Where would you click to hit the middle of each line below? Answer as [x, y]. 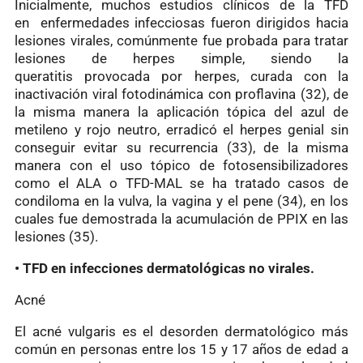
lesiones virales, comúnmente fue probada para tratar [181, 40]
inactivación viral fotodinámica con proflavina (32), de [181, 94]
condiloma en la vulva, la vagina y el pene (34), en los [181, 201]
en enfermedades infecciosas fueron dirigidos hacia [181, 22]
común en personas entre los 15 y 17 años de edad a [181, 349]
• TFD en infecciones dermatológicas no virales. [164, 268]
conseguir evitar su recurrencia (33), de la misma [181, 147]
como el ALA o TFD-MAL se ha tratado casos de [181, 183]
